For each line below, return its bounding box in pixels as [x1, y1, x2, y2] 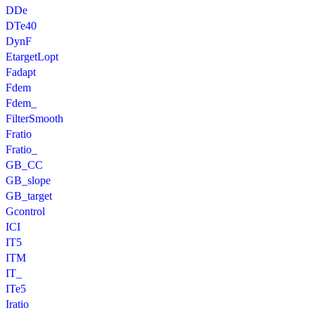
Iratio [6, 298, 29, 311]
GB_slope [6, 174, 51, 187]
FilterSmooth [6, 112, 63, 125]
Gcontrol [6, 205, 45, 218]
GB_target [6, 190, 52, 202]
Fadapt [6, 66, 36, 79]
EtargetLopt [6, 51, 58, 63]
